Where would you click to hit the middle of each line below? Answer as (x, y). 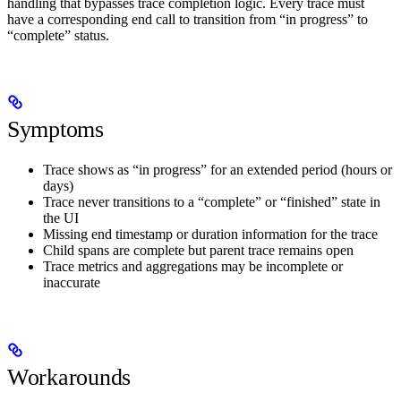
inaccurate (72, 283)
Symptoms (55, 130)
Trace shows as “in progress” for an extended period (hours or (218, 170)
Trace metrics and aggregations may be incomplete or (193, 267)
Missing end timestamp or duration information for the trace (210, 235)
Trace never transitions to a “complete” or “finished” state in (212, 202)
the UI (61, 218)
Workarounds (69, 377)
